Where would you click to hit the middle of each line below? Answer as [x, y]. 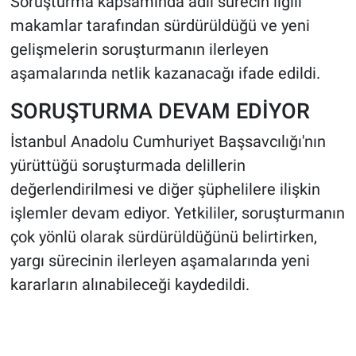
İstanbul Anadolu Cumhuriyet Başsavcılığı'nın [168, 142]
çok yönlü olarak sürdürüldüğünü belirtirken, [163, 237]
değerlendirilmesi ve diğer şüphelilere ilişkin [165, 190]
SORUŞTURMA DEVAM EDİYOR [160, 110]
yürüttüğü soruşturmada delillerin [128, 166]
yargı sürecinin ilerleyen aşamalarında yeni [160, 261]
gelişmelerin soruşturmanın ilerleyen [139, 49]
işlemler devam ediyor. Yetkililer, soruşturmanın [177, 213]
